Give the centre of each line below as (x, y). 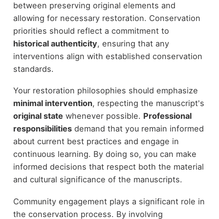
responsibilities (42, 129)
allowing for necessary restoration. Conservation (107, 18)
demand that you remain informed (138, 129)
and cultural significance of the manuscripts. (98, 180)
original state (38, 116)
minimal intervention (53, 103)
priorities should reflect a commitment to (91, 31)
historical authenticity (55, 43)
